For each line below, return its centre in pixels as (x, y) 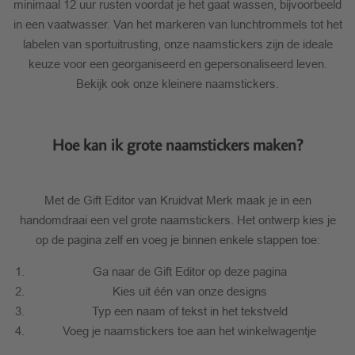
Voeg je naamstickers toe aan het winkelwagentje (189, 330)
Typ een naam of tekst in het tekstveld (189, 311)
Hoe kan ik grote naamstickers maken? (177, 145)
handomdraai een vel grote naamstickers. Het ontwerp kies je (177, 219)
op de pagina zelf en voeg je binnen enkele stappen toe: (177, 239)
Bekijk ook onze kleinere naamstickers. (177, 83)
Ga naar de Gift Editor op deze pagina (189, 271)
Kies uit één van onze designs (189, 291)
